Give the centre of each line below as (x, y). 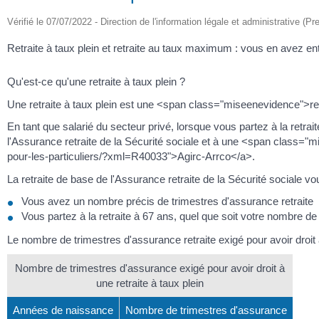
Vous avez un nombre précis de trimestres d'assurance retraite (167, 202)
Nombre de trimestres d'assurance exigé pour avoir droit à (150, 268)
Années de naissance (63, 310)
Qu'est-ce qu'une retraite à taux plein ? (96, 82)
